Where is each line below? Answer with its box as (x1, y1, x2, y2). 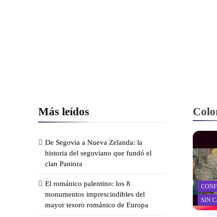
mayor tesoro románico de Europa (45, 201, 148, 209)
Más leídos (38, 105, 89, 118)
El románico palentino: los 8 (45, 179, 130, 187)
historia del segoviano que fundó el (45, 149, 152, 157)
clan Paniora (45, 159, 82, 168)
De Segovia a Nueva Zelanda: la (45, 138, 142, 146)
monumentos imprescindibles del (45, 190, 145, 198)
